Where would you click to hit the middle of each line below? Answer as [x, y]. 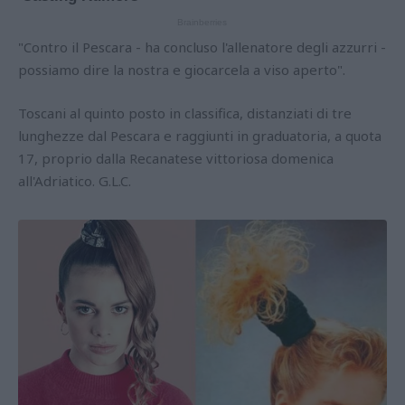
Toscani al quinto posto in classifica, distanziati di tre [185, 113]
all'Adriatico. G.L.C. [75, 180]
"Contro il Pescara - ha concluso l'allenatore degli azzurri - [202, 47]
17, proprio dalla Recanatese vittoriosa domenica [176, 158]
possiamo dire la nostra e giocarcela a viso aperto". [182, 69]
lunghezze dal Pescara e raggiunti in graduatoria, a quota [200, 135]
